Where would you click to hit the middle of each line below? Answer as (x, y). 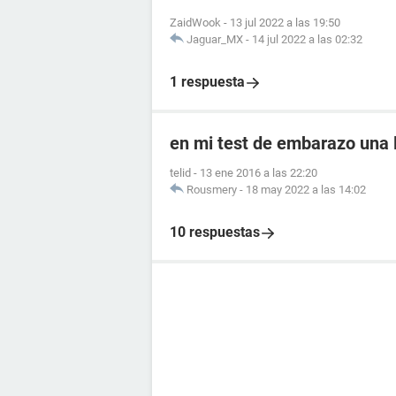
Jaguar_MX (215, 39)
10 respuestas (215, 232)
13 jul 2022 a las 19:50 (285, 23)
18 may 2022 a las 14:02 (306, 190)
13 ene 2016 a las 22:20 (259, 173)
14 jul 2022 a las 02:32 (307, 39)
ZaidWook (195, 23)
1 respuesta (207, 82)
